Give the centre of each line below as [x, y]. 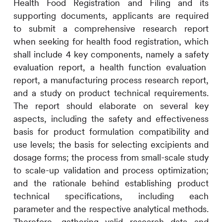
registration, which [170, 42]
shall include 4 [43, 55]
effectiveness [182, 119]
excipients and [180, 145]
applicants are [144, 16]
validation [82, 170]
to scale [29, 170]
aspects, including [50, 119]
